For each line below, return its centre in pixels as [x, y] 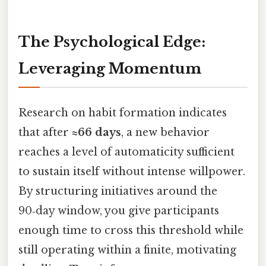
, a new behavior [165, 132]
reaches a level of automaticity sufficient [126, 152]
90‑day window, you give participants [119, 210]
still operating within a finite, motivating [127, 250]
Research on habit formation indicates [123, 113]
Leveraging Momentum [110, 68]
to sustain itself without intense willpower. [132, 171]
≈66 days [96, 132]
